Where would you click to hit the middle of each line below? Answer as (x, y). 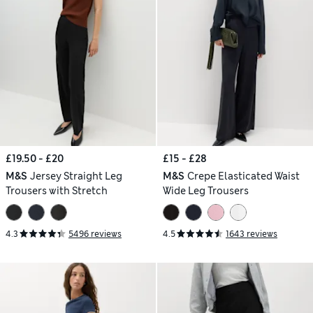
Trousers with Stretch (57, 191)
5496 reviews (95, 234)
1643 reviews (252, 234)
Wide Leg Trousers (206, 191)
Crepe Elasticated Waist (243, 176)
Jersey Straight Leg (76, 176)
